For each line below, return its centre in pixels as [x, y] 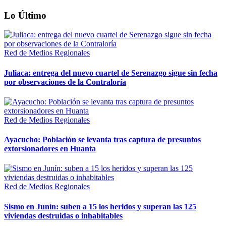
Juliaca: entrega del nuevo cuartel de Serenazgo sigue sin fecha [111, 73]
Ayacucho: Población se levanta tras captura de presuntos [102, 140]
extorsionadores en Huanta [50, 149]
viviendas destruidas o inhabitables [63, 215]
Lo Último [25, 15]
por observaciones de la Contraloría [65, 82]
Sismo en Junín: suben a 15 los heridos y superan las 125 [100, 206]
